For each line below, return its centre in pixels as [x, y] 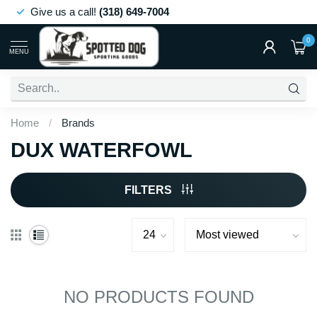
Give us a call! [65, 12]
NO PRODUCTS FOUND [158, 297]
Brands [78, 123]
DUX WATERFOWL [102, 150]
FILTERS [149, 190]
